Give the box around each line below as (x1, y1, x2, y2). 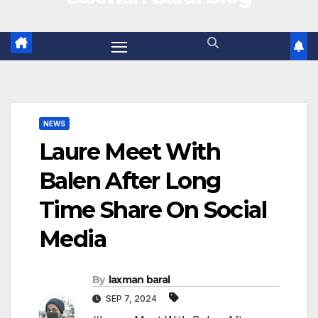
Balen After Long (39, 167, 221, 195)
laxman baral (108, 273, 170, 287)
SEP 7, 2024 (104, 293, 159, 305)
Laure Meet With (39, 138, 220, 166)
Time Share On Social (39, 196, 266, 224)
